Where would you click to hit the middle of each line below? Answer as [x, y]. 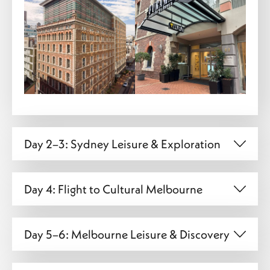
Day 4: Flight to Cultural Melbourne [113, 189]
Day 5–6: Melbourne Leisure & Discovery [127, 234]
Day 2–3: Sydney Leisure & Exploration [122, 143]
